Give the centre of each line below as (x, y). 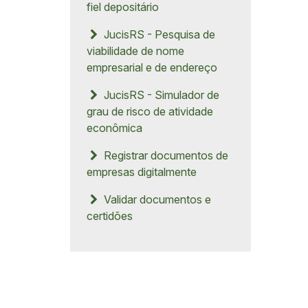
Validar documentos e (156, 199)
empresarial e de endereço (152, 67)
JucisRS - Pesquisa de (158, 34)
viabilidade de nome (135, 51)
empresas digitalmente (142, 172)
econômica (114, 128)
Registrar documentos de (164, 155)
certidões (110, 216)
